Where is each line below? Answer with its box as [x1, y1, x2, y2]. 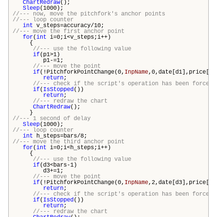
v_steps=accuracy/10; [33, 22, 104, 29]
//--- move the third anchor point [13, 138, 124, 145]
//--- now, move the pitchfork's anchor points [13, 10, 165, 17]
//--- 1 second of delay [13, 115, 91, 122]
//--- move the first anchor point [13, 28, 124, 35]
